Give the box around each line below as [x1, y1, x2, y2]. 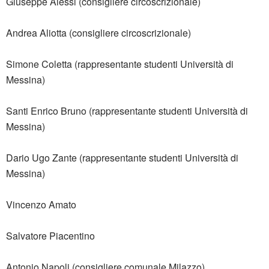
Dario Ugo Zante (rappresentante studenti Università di [6, 151, 238, 165]
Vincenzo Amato [6, 198, 76, 212]
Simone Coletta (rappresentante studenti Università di [6, 57, 234, 71]
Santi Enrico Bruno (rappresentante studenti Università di [6, 104, 248, 118]
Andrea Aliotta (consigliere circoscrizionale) [6, 26, 191, 40]
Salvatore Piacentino [6, 229, 95, 243]
